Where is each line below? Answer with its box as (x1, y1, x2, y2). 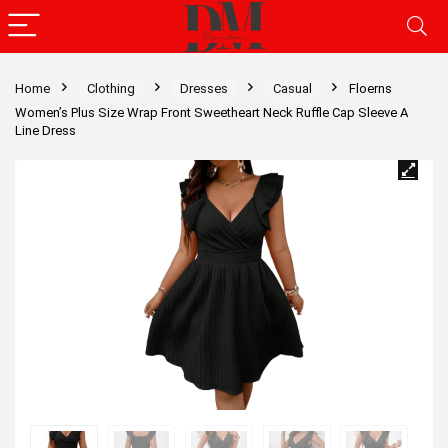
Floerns (349, 81, 392, 96)
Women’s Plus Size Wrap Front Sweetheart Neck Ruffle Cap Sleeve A (15, 105, 408, 120)
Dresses (180, 81, 228, 96)
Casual (273, 81, 312, 96)
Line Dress (15, 123, 76, 138)
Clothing (87, 81, 135, 96)
